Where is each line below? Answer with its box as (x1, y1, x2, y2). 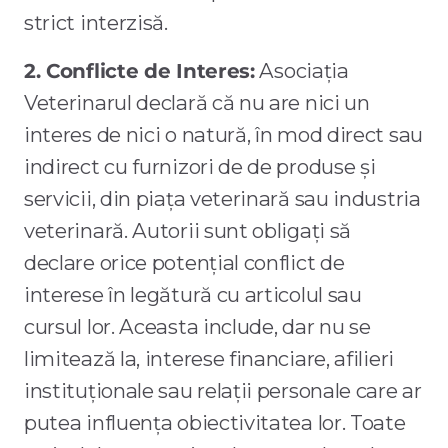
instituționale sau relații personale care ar (24, 378, 422, 404)
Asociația (254, 58, 349, 84)
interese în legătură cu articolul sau (24, 282, 362, 308)
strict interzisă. (24, 10, 168, 36)
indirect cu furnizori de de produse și (24, 154, 376, 180)
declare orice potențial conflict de (24, 250, 345, 276)
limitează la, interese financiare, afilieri (24, 346, 394, 372)
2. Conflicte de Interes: (24, 58, 255, 84)
